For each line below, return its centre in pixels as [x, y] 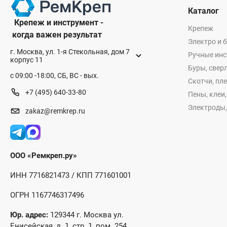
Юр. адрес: [29, 215]
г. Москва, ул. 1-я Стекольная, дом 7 [70, 51]
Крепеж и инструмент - [58, 22]
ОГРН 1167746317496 [47, 195]
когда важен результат [56, 34]
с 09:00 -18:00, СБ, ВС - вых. [54, 75]
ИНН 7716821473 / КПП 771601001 [71, 175]
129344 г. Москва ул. [86, 215]
